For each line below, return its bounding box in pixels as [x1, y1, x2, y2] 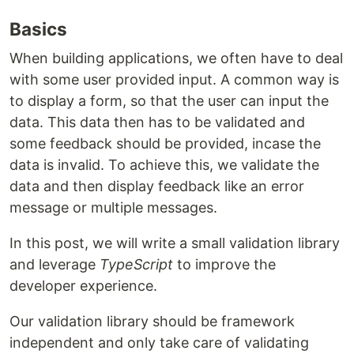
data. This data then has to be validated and [9, 114, 305, 130]
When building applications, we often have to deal [9, 50, 343, 66]
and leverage [9, 256, 100, 273]
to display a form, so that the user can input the [9, 92, 329, 109]
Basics [9, 18, 67, 40]
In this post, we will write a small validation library [9, 235, 340, 251]
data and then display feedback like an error [9, 178, 304, 194]
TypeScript [100, 256, 173, 273]
